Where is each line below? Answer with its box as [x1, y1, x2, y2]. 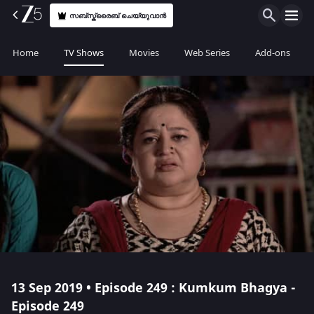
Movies [129, 46, 159, 60]
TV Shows [64, 46, 104, 60]
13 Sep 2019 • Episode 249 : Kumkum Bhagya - [11, 279, 296, 297]
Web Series [184, 46, 230, 60]
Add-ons [255, 46, 290, 60]
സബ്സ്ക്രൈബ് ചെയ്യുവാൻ [69, 10, 167, 21]
